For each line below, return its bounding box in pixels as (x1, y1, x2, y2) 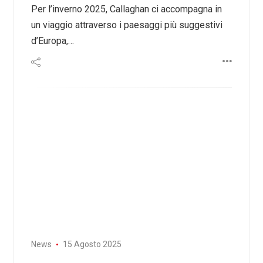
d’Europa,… (31, 35, 74, 47)
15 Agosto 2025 (62, 240, 122, 249)
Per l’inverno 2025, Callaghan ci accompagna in (31, 4, 222, 15)
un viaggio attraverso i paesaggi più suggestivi (31, 19, 222, 31)
